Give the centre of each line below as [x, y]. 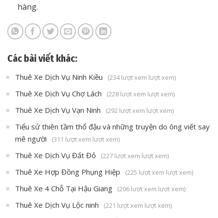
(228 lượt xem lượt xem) [141, 94]
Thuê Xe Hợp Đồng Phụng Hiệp [68, 172]
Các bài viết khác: [42, 58]
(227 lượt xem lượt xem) [135, 155]
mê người [31, 138]
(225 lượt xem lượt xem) [159, 172]
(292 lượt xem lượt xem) [140, 110]
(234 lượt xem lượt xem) [142, 77]
